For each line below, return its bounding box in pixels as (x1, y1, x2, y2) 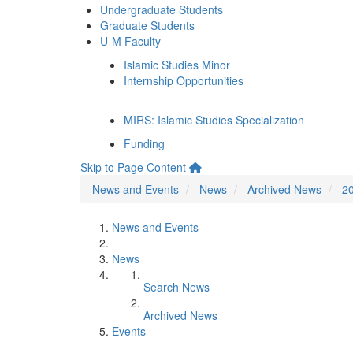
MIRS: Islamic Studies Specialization (124, 112, 304, 128)
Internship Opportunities (124, 72, 243, 88)
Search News (143, 279, 210, 295)
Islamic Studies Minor (124, 57, 230, 72)
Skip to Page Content (80, 159, 186, 175)
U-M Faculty (100, 33, 161, 49)
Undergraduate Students (100, 2, 223, 17)
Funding (124, 136, 165, 151)
